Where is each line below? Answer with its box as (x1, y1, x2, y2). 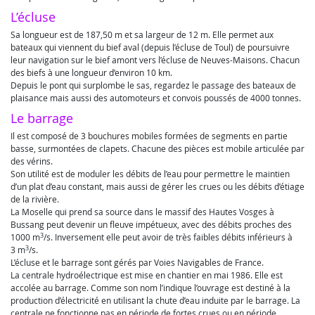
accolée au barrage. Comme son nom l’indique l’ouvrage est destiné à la (11, 282, 290, 293)
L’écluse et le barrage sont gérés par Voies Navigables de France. (11, 257, 264, 268)
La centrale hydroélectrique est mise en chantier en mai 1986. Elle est (11, 269, 283, 281)
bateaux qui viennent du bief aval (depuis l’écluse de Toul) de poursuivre (11, 41, 290, 53)
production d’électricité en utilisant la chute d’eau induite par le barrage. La (11, 295, 300, 306)
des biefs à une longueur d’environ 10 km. (11, 67, 172, 78)
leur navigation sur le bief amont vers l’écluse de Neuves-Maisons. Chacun (11, 54, 300, 65)
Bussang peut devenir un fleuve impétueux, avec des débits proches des (11, 219, 292, 230)
